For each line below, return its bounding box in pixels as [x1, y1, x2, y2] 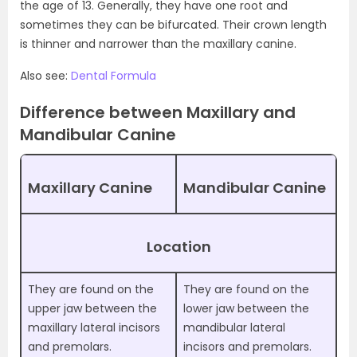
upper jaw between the [28, 300, 157, 316]
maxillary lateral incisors [28, 320, 160, 335]
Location [146, 237, 211, 257]
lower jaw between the [183, 300, 309, 316]
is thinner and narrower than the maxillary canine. [20, 36, 296, 52]
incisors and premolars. [183, 339, 312, 355]
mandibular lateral [183, 320, 285, 335]
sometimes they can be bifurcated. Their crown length [20, 17, 327, 33]
